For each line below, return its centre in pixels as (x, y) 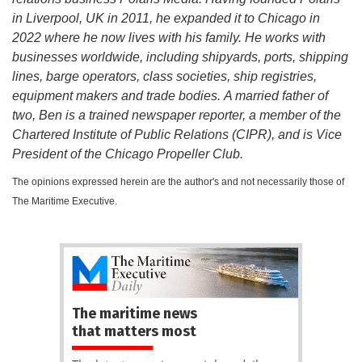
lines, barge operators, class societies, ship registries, (164, 77)
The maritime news (135, 313)
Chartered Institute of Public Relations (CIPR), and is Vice (177, 135)
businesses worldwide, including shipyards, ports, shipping (180, 57)
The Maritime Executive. (65, 202)
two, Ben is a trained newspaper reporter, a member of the (177, 116)
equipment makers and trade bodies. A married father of (170, 96)
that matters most (134, 331)
